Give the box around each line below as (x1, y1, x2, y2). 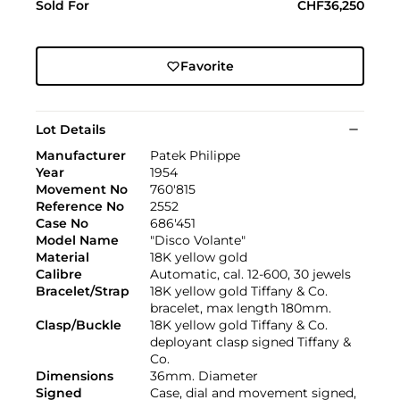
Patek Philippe (150, 147, 240, 164)
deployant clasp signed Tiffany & (150, 334, 351, 351)
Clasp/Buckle (36, 317, 121, 334)
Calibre (36, 266, 82, 283)
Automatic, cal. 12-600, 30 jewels (150, 266, 351, 283)
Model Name (36, 232, 119, 249)
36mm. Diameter (150, 368, 258, 385)
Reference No (36, 198, 124, 215)
